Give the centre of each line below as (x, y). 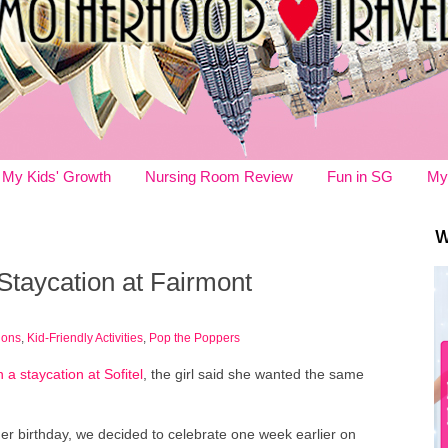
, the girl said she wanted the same (253, 374)
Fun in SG (360, 176)
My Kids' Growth (56, 176)
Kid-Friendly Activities (85, 337)
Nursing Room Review (219, 176)
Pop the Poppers (194, 337)
